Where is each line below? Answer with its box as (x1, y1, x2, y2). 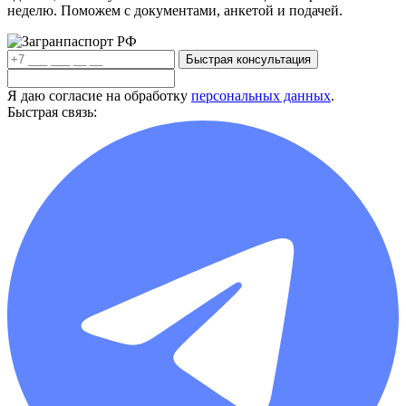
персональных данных (191, 87, 331, 103)
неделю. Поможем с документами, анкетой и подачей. (7, 2, 343, 18)
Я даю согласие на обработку (7, 87, 191, 103)
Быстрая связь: (7, 103, 97, 120)
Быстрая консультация (186, 52, 311, 66)
